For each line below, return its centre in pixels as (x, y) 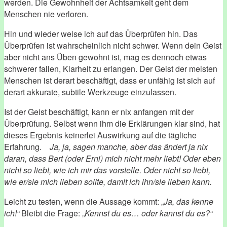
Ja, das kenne (188, 201)
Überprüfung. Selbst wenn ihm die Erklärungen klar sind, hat (112, 123)
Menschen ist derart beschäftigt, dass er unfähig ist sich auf (109, 80)
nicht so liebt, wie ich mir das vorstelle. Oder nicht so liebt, (107, 170)
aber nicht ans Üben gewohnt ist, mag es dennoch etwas (105, 57)
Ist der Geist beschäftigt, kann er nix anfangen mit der (99, 111)
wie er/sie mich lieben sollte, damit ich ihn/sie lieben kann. (108, 181)
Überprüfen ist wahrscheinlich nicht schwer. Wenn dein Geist (113, 45)
